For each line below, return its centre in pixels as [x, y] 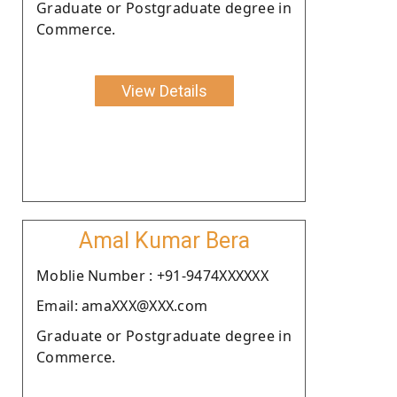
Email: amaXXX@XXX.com [122, 305]
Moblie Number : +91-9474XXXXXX [152, 275]
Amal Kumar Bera [164, 240]
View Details [164, 90]
